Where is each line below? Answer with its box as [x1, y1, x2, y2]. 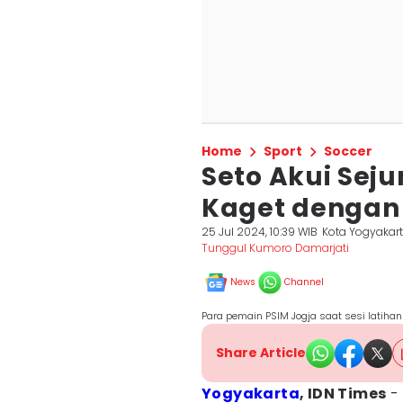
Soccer [324, 142, 372, 160]
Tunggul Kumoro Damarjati [201, 240, 349, 255]
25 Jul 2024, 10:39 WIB [201, 224, 318, 239]
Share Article [216, 344, 306, 362]
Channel [284, 275, 324, 289]
